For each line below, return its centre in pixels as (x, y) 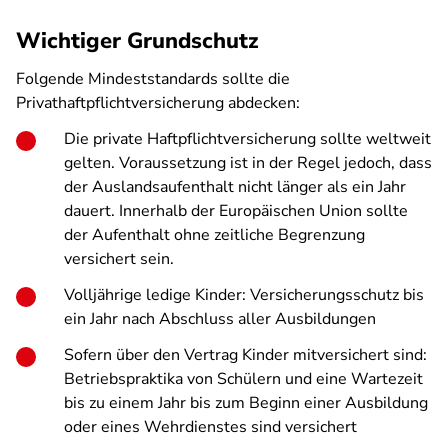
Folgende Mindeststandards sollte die (153, 79)
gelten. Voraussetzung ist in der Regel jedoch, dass (248, 163)
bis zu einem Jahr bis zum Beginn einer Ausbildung (246, 403)
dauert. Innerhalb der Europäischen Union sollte (236, 211)
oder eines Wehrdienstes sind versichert (210, 427)
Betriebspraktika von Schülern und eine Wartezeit (243, 379)
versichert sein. (119, 259)
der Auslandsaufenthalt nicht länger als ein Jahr (235, 187)
